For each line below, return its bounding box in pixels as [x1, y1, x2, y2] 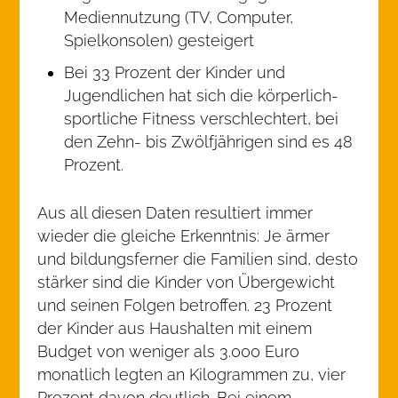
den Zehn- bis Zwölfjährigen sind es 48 [64, 132, 354, 151]
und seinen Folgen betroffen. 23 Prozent [37, 296, 333, 314]
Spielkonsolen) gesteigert [64, 31, 255, 50]
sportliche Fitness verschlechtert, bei [64, 109, 339, 128]
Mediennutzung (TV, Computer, [64, 8, 294, 27]
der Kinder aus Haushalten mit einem [37, 319, 313, 338]
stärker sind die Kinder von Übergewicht [37, 273, 336, 291]
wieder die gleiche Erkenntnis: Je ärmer [37, 227, 330, 245]
